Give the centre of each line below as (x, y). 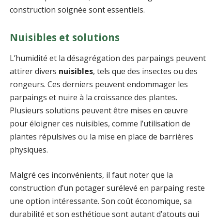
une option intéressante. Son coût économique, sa (101, 201)
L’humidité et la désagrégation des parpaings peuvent (108, 58)
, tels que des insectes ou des (145, 71)
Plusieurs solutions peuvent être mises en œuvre (99, 111)
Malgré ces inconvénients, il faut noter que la (91, 175)
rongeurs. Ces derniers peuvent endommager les (99, 85)
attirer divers (34, 71)
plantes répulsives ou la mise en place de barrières (101, 137)
